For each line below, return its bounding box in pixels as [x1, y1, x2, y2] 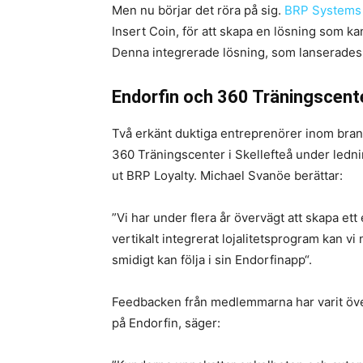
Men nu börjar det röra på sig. [112, 2, 284, 18]
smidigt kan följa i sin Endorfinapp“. [112, 252, 312, 267]
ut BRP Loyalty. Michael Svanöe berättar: [112, 168, 343, 183]
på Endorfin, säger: [112, 315, 220, 331]
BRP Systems [284, 2, 361, 18]
